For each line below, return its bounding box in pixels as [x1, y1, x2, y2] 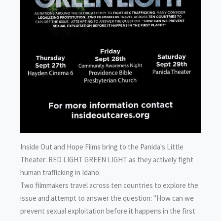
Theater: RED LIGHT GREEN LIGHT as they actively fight [20, 154, 193, 164]
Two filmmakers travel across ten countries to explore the [20, 180, 198, 190]
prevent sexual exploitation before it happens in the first [20, 206, 195, 216]
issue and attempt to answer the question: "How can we [20, 193, 194, 203]
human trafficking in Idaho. [20, 167, 101, 177]
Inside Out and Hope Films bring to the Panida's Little [20, 142, 184, 151]
